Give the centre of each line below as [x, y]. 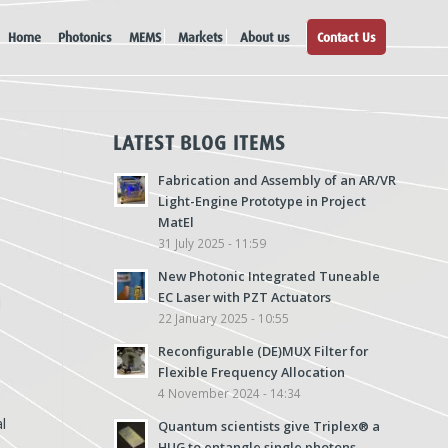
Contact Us [346, 37]
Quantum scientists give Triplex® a [269, 426]
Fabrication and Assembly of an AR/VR [277, 180]
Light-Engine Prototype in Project [262, 201]
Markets [200, 37]
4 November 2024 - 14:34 [230, 393]
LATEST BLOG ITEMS [200, 142]
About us [265, 37]
